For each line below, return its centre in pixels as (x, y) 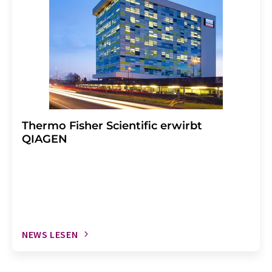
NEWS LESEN (50, 234)
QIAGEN (45, 139)
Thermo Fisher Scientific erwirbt (112, 125)
